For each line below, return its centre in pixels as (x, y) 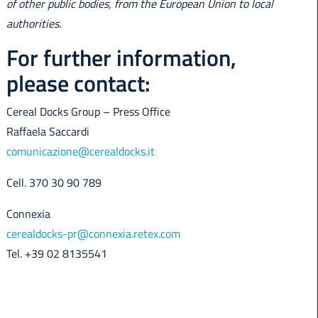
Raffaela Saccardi (48, 132)
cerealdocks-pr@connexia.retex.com (93, 234)
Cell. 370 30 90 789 (54, 183)
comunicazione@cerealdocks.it (80, 152)
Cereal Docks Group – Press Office (88, 112)
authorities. (33, 24)
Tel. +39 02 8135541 (56, 254)
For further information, (121, 58)
